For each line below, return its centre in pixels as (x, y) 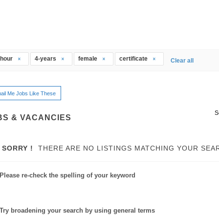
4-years (46, 59)
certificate (134, 59)
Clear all (182, 60)
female (88, 59)
